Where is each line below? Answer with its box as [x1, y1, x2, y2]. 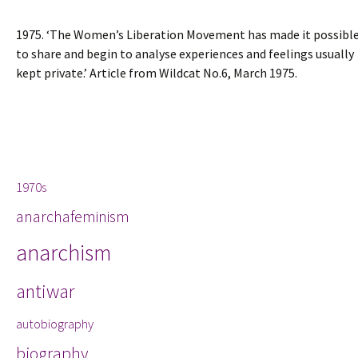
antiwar [16, 279, 74, 304]
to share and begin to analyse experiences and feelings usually [16, 46, 354, 62]
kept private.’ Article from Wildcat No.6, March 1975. [16, 65, 297, 81]
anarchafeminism [16, 206, 129, 226]
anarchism [16, 238, 111, 267]
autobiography [16, 316, 93, 332]
